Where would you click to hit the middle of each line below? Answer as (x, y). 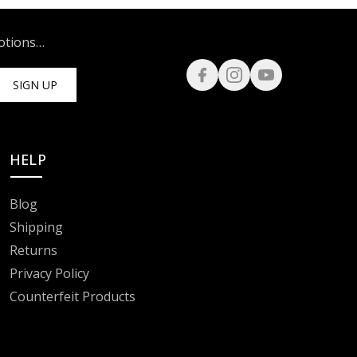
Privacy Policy (49, 273)
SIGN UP (35, 84)
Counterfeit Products (72, 296)
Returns (33, 250)
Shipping (36, 227)
